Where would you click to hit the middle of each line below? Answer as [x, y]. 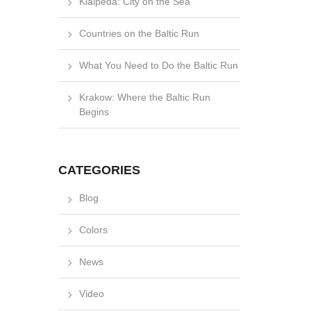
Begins [94, 112]
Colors [93, 230]
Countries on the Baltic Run [139, 34]
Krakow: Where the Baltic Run [144, 98]
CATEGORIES [99, 170]
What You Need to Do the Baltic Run [158, 66]
